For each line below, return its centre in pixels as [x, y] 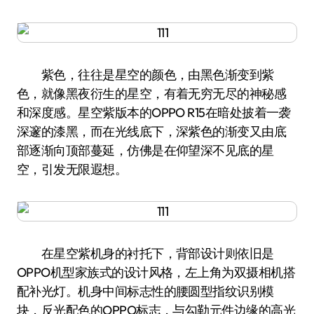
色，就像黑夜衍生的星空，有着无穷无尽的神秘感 [152, 94]
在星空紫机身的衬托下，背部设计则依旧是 [145, 253]
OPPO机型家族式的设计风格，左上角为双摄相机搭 [156, 272]
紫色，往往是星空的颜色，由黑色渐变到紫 [145, 75]
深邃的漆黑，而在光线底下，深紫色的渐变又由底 [152, 131]
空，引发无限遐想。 [72, 169]
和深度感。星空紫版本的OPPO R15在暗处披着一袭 [154, 112]
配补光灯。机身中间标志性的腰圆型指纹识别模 [145, 291]
